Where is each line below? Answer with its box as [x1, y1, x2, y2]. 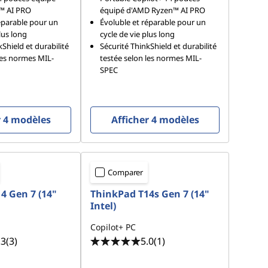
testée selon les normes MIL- [100, 53, 202, 64]
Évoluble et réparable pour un [100, 17, 206, 28]
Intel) [90, 199, 117, 213]
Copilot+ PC [90, 221, 136, 233]
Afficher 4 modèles [111, 113, 199, 127]
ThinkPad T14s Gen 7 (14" [90, 187, 210, 201]
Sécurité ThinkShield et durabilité [100, 41, 217, 52]
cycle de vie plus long [100, 29, 175, 40]
